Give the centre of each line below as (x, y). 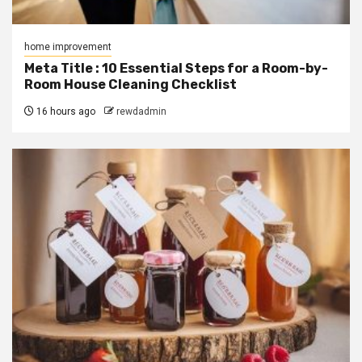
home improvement (68, 46)
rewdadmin (141, 111)
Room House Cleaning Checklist (132, 84)
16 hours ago (65, 111)
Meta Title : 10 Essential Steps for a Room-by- (176, 68)
